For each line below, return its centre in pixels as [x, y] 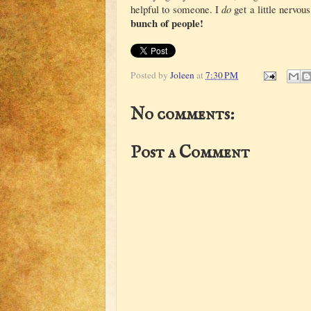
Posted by [150, 75]
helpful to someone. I [176, 9]
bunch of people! [167, 23]
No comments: [182, 115]
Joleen [182, 75]
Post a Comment [190, 153]
